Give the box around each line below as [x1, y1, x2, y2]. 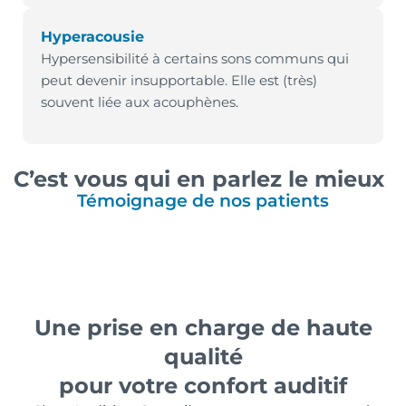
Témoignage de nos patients [77, 189, 329, 211]
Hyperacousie [41, 27, 144, 45]
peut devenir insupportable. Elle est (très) [41, 71, 317, 89]
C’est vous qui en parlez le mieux [14, 165, 384, 192]
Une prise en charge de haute [34, 314, 372, 341]
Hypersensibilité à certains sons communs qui [41, 49, 349, 67]
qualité [163, 343, 243, 370]
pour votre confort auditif [59, 372, 347, 399]
